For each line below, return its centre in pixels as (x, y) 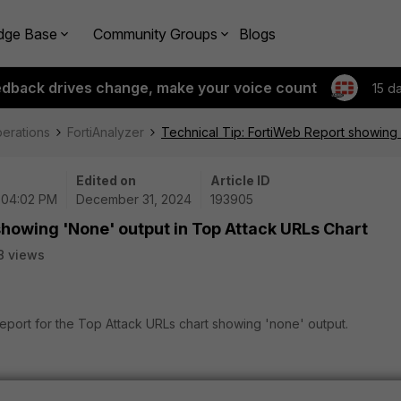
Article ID (240, 180)
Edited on (106, 180)
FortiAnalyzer (106, 132)
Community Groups (155, 34)
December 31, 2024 (134, 199)
